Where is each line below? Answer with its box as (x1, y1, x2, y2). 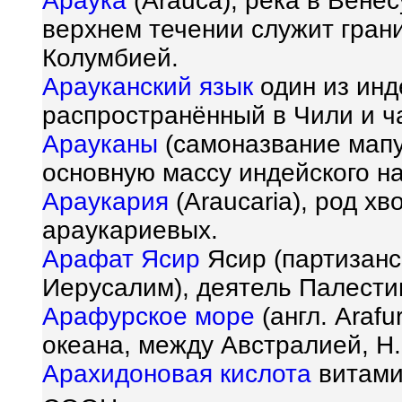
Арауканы (42, 130, 158, 159)
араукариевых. (42, 216, 218, 245)
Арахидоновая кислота (42, 360, 311, 389)
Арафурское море (42, 302, 255, 331)
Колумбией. (42, 44, 179, 73)
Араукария (42, 188, 169, 216)
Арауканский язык (42, 73, 253, 101)
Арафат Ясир (42, 245, 200, 274)
